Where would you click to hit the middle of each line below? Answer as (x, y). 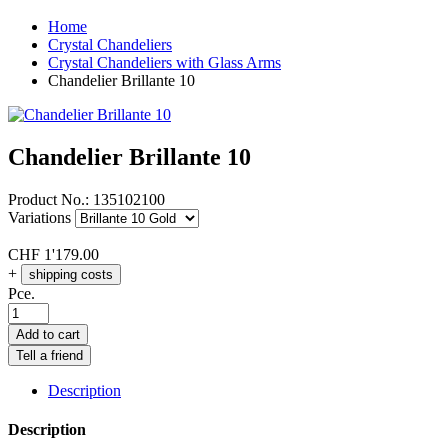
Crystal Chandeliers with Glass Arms (164, 62)
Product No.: (48, 199)
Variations (39, 217)
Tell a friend (49, 355)
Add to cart (48, 334)
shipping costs (71, 274)
